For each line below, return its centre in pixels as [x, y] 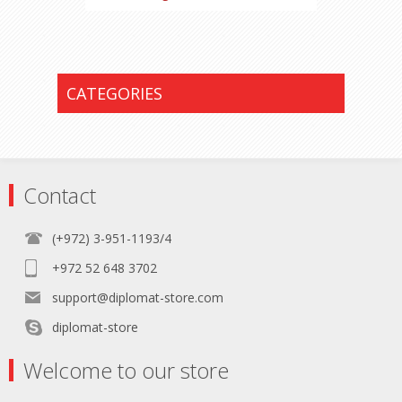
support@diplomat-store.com [138, 297]
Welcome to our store [126, 370]
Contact [60, 195]
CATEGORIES [114, 93]
